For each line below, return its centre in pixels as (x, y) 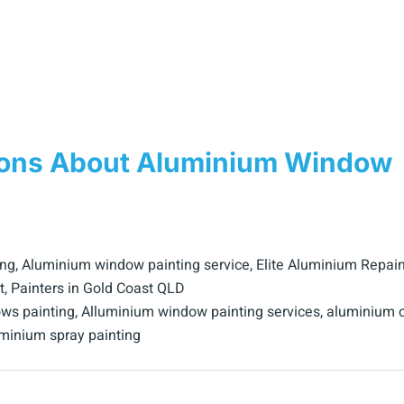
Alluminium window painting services (201, 312)
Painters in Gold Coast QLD (98, 289)
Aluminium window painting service (136, 266)
